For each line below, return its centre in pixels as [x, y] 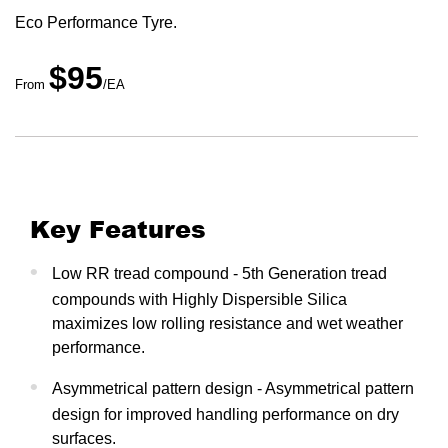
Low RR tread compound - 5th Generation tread [219, 273]
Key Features [118, 228]
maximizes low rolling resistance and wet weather [227, 323]
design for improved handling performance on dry [225, 414]
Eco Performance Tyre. [96, 22]
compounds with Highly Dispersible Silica [199, 299]
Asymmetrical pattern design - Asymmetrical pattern [233, 388]
